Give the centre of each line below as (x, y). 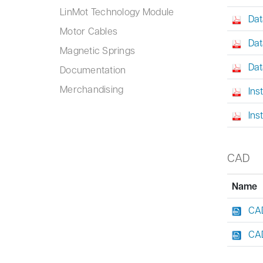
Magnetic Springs (98, 50)
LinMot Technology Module (117, 11)
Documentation (93, 70)
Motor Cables (89, 31)
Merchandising (92, 89)
